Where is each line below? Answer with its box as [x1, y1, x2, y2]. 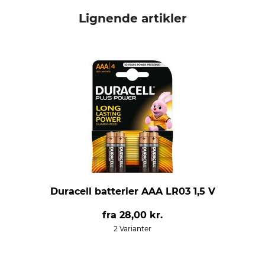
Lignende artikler [78, 11, 187, 25]
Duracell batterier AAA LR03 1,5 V [50, 186, 215, 197]
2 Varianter [114, 224, 151, 233]
